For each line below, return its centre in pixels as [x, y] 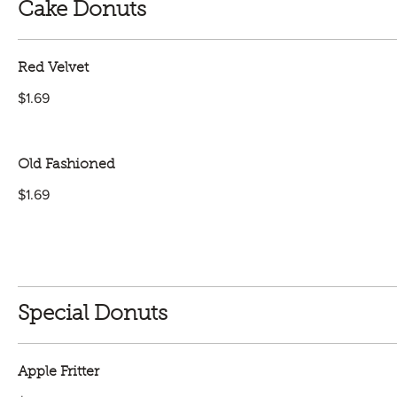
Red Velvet [53, 68]
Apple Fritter [58, 372]
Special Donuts [93, 315]
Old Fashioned [66, 165]
